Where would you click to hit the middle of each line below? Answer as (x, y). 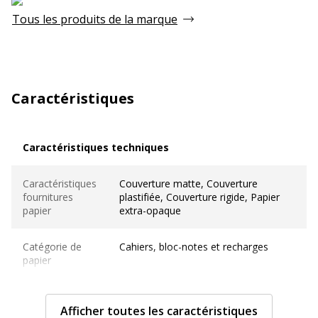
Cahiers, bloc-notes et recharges (194, 246)
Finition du (46, 296)
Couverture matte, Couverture (188, 183)
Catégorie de (52, 246)
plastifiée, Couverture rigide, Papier (199, 197)
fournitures (48, 197)
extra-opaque (150, 210)
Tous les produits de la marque (95, 19)
